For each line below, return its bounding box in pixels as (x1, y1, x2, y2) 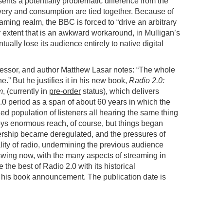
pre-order (49, 87, 81, 95)
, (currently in (3, 87, 49, 95)
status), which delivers (81, 87, 159, 95)
